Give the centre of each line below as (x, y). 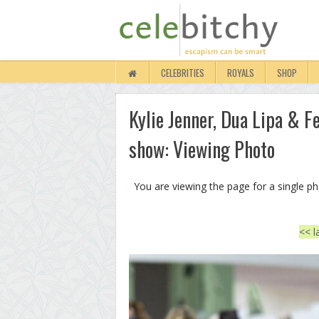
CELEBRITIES (183, 73)
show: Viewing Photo (202, 149)
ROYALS (241, 73)
